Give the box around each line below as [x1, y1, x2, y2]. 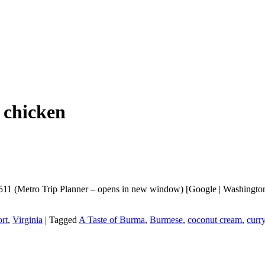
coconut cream [188, 214, 242, 225]
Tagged [49, 214, 77, 225]
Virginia [12, 214, 43, 225]
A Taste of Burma [79, 214, 145, 225]
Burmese [150, 214, 183, 225]
